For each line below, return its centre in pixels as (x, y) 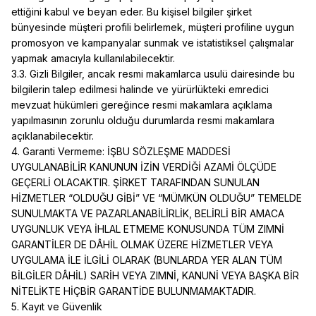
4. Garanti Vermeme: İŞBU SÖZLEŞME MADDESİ (121, 151)
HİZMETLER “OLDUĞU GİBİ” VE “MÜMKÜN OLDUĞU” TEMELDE (157, 198)
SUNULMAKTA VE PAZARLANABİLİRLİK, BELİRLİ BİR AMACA (148, 213)
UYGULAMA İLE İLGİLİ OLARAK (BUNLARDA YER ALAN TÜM (147, 260)
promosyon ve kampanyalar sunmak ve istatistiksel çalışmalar (153, 43)
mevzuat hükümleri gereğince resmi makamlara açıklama (142, 105)
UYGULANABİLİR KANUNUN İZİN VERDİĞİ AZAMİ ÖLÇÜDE (144, 167)
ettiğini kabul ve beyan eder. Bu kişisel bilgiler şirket (132, 12)
